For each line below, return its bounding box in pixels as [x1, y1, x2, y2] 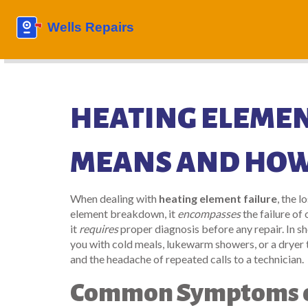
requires [79, 222, 118, 235]
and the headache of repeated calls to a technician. [70, 252, 304, 265]
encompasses [177, 207, 241, 220]
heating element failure [159, 192, 277, 205]
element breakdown [70, 207, 164, 220]
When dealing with [70, 192, 159, 205]
